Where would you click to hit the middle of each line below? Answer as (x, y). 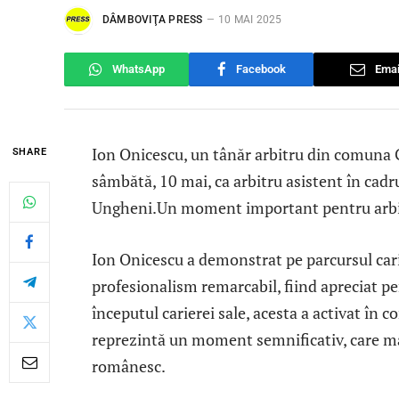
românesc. (129, 366)
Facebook (261, 69)
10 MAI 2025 (250, 20)
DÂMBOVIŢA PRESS (153, 20)
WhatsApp (138, 69)
